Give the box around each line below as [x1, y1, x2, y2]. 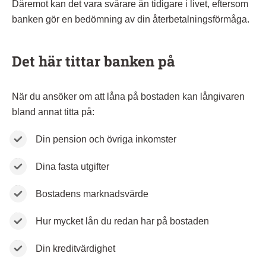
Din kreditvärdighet [36, 243, 115, 254]
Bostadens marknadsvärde [36, 188, 148, 199]
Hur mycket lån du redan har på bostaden [36, 216, 209, 226]
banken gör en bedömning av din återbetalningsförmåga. [12, 14, 249, 24]
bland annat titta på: [12, 106, 94, 117]
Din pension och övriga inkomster [36, 134, 176, 144]
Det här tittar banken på [12, 51, 175, 71]
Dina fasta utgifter [36, 161, 109, 172]
